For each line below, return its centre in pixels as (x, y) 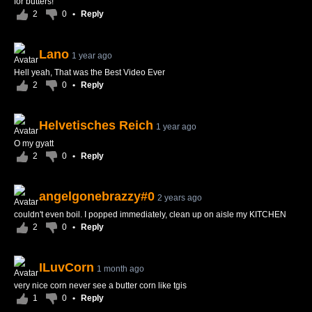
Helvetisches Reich (96, 125)
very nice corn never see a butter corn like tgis (100, 286)
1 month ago (120, 269)
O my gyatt (34, 143)
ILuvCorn (67, 267)
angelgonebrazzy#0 (97, 196)
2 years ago (180, 198)
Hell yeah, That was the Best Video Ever (89, 72)
